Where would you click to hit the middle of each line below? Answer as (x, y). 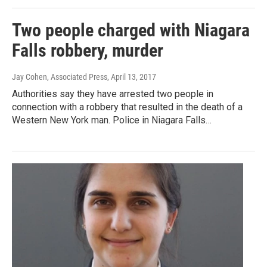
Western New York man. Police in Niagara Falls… (112, 120)
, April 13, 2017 (132, 77)
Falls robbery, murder (88, 50)
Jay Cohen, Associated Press (60, 77)
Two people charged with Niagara (131, 30)
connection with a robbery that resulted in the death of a (127, 107)
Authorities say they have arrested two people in (113, 94)
